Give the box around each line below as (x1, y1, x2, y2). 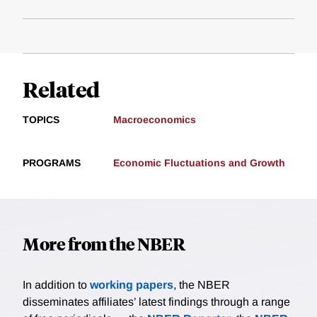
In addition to (23, 279, 90, 292)
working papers (90, 279, 173, 292)
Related (23, 75, 100, 103)
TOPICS (23, 114, 59, 126)
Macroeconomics (113, 114, 196, 126)
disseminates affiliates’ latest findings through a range (23, 296, 290, 309)
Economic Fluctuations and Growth (113, 157, 285, 169)
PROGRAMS (23, 157, 81, 169)
